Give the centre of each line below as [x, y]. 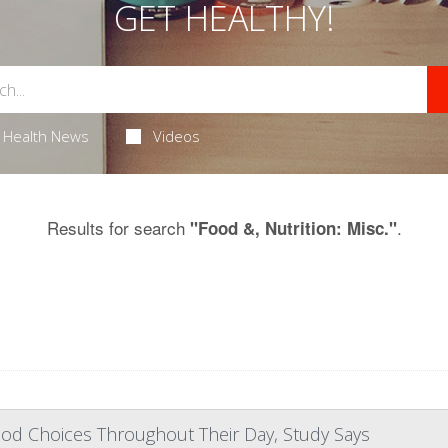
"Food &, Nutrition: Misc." [293, 228]
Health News [45, 136]
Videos [177, 136]
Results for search [118, 227]
